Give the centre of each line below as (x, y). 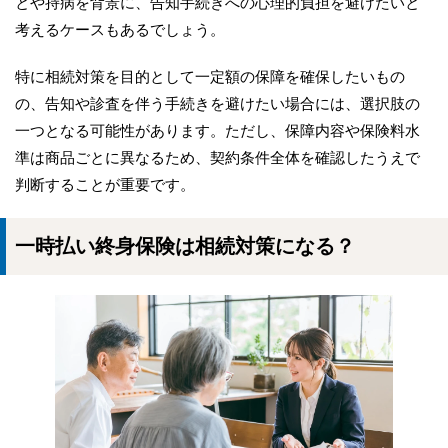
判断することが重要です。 (105, 185)
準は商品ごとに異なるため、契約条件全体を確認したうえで (217, 158)
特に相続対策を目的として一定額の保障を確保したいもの (210, 77)
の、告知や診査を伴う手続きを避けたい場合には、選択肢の (217, 104)
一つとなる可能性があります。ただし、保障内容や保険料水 (217, 131)
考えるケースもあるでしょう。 (120, 30)
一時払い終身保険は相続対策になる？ (185, 246)
